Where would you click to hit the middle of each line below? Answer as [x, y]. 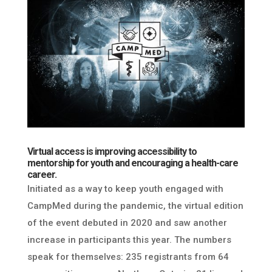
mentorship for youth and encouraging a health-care [132, 163]
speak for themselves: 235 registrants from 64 [128, 257]
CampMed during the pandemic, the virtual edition [135, 206]
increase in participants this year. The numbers [129, 240]
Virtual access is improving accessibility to [112, 151]
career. [42, 174]
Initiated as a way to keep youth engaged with [125, 189]
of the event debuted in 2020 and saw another [127, 223]
